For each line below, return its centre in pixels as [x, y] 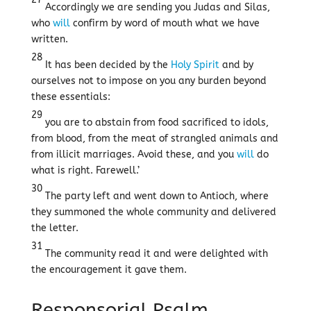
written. [49, 39]
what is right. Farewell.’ [85, 170]
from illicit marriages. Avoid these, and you [134, 154]
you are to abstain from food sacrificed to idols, [155, 123]
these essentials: [70, 97]
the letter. [54, 228]
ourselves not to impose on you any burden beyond [149, 81]
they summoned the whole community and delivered [153, 212]
